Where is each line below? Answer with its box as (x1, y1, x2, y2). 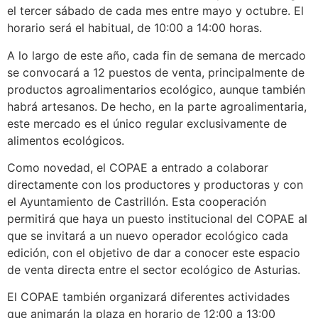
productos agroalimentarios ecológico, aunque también (7, 82, 305, 97)
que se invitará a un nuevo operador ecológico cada (7, 228, 288, 243)
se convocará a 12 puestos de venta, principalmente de (7, 65, 305, 79)
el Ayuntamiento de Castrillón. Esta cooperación (7, 194, 266, 209)
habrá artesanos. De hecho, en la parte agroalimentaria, (7, 99, 307, 114)
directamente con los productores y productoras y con (7, 177, 303, 192)
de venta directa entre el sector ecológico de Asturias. (7, 262, 300, 277)
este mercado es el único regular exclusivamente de (7, 116, 287, 131)
